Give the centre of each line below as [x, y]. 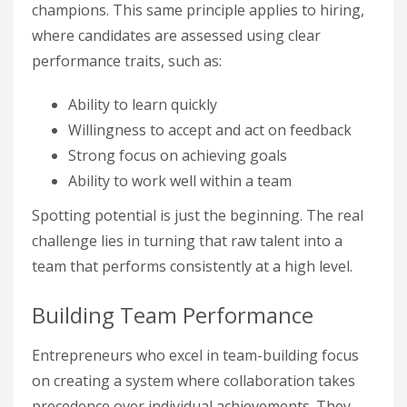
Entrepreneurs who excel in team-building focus [195, 355]
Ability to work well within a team [180, 181]
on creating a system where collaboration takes [194, 381]
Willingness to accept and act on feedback [210, 130]
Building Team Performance [173, 315]
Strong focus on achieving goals [178, 155]
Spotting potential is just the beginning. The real [198, 215]
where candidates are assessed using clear [176, 35]
